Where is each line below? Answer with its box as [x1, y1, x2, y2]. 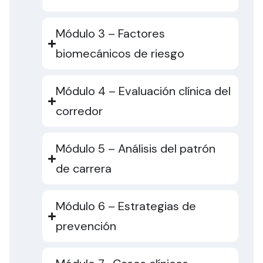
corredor [56, 103, 103, 119]
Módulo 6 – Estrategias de [56, 198, 197, 214]
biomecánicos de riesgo [56, 46, 185, 62]
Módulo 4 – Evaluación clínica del [56, 83, 231, 99]
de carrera [56, 161, 112, 177]
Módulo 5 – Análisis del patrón [56, 141, 216, 157]
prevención [56, 218, 117, 234]
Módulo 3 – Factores [56, 26, 166, 42]
